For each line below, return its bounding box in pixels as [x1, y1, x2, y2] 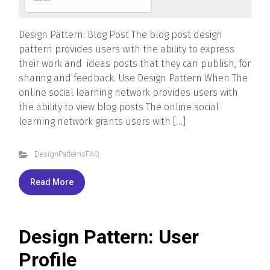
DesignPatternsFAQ [34, 149, 99, 159]
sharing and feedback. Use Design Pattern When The [19, 72, 248, 84]
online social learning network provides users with [19, 87, 238, 99]
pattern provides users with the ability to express [19, 43, 234, 55]
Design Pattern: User [19, 225, 199, 249]
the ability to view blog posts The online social [19, 101, 219, 113]
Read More [30, 177, 74, 187]
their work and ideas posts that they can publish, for [19, 58, 251, 70]
